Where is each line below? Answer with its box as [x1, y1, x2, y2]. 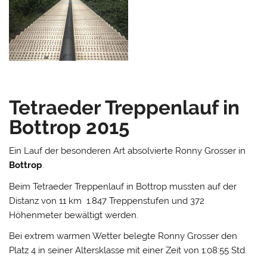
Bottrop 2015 [9, 115, 130, 139]
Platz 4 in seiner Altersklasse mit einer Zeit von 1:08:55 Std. [9, 245, 247, 256]
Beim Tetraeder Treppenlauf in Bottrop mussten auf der [9, 181, 237, 192]
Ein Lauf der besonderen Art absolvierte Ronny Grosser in [9, 145, 246, 157]
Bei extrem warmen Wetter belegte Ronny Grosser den [9, 231, 238, 242]
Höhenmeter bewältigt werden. [9, 209, 139, 221]
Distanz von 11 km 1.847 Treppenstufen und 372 [9, 195, 205, 206]
